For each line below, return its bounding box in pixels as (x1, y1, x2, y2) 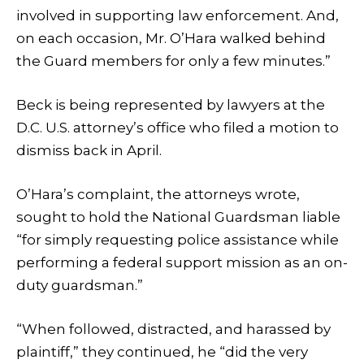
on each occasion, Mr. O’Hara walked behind (16, 29, 326, 46)
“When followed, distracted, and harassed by (16, 321, 331, 338)
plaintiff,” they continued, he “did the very (16, 344, 308, 361)
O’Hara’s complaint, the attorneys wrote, (16, 186, 300, 203)
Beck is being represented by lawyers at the (16, 97, 325, 113)
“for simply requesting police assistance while (16, 232, 339, 249)
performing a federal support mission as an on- (16, 254, 348, 271)
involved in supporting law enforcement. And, (16, 6, 339, 24)
